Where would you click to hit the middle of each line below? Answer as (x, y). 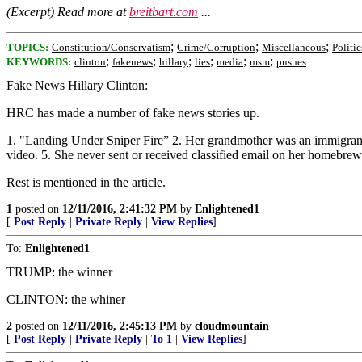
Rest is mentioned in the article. (86, 182)
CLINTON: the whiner (66, 299)
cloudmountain (232, 326)
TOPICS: (27, 47)
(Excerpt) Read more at (68, 11)
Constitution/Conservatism (111, 47)
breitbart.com (164, 11)
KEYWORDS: (39, 61)
